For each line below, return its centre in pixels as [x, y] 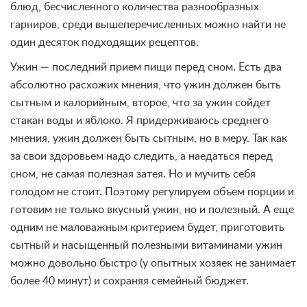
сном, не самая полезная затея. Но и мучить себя [133, 174]
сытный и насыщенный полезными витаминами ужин [146, 246]
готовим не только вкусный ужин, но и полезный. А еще [152, 210]
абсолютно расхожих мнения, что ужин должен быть [146, 85]
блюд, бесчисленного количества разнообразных [135, 7]
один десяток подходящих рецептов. [105, 43]
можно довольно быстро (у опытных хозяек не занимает [153, 263]
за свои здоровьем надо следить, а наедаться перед [142, 157]
